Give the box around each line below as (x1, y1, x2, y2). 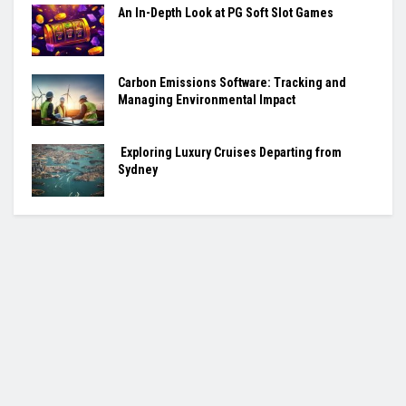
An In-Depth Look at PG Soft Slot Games (118, 5, 333, 20)
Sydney (118, 162, 158, 178)
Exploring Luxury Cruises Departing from (118, 145, 342, 160)
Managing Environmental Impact (118, 92, 295, 108)
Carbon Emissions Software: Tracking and (118, 75, 346, 91)
